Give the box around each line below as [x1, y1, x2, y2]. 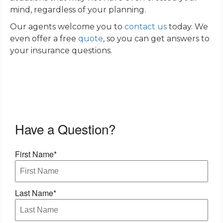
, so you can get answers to [103, 34, 210, 44]
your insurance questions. [10, 46, 112, 56]
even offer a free [10, 34, 78, 44]
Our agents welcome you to [10, 22, 124, 32]
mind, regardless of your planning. [10, 5, 146, 15]
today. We [167, 22, 208, 32]
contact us [124, 22, 167, 32]
